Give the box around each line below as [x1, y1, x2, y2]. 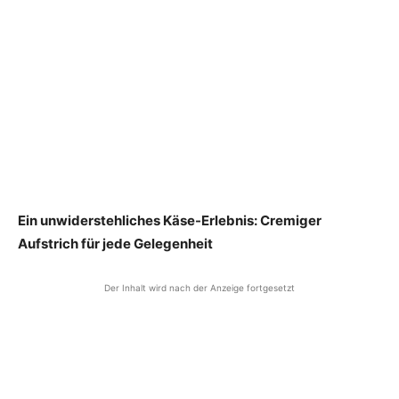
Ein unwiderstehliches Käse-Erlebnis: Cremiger [18, 211, 322, 229]
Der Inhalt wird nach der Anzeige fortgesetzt [104, 281, 295, 293]
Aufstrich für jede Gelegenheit [18, 234, 213, 252]
